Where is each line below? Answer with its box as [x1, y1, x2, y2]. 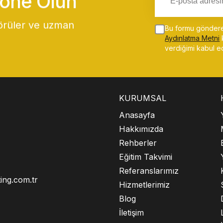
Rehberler [118, 137, 157, 148]
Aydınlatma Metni [165, 34, 220, 43]
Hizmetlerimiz [118, 179, 170, 190]
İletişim [118, 207, 144, 218]
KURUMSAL [118, 93, 166, 103]
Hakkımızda [118, 123, 163, 134]
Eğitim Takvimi [118, 151, 172, 162]
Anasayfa [118, 110, 155, 120]
